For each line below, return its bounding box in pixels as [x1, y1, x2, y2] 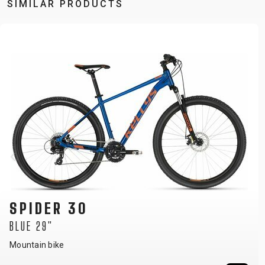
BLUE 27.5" [9, 221, 65, 234]
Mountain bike [9, 241, 64, 251]
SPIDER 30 [9, 201, 88, 218]
